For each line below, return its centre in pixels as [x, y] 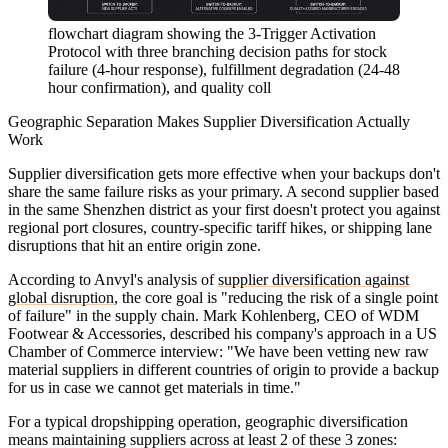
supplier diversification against [313, 280]
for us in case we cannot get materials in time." [154, 388]
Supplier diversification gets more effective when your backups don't [224, 174]
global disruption [61, 298]
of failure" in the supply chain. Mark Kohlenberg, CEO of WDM [213, 316]
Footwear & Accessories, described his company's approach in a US [222, 334]
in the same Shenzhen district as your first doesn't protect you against [224, 210]
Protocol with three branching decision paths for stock [217, 52]
